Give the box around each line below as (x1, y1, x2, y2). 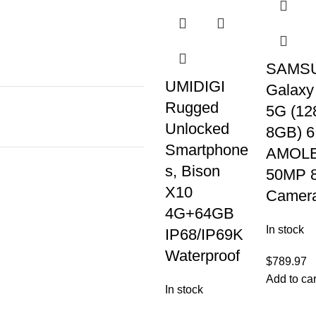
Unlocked (165, 120, 229, 138)
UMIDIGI (165, 78, 225, 95)
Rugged (165, 99, 219, 116)
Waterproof (165, 247, 240, 265)
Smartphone (165, 141, 248, 159)
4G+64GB (165, 205, 234, 222)
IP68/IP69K (165, 226, 243, 243)
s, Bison (165, 162, 220, 180)
